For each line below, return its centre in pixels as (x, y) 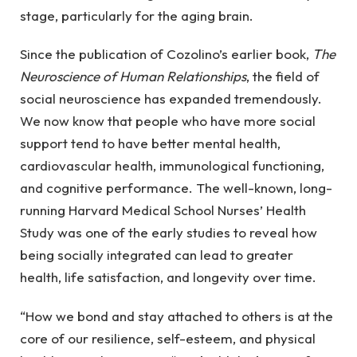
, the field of (283, 76)
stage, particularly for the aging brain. (137, 15)
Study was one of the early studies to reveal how (169, 233)
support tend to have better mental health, (150, 143)
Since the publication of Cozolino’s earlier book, (166, 54)
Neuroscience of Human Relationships (133, 76)
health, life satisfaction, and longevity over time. (168, 277)
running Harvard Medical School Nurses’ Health (163, 210)
